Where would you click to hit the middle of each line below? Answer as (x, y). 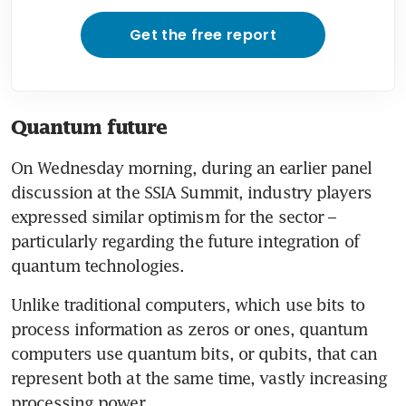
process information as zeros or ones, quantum (189, 329)
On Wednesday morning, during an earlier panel (192, 167)
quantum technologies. (98, 265)
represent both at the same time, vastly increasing (199, 377)
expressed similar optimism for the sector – (174, 216)
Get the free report (203, 34)
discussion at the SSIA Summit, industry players (191, 192)
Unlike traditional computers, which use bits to (188, 304)
